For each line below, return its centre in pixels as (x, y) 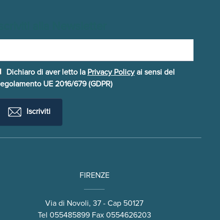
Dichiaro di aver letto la (47, 72)
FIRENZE (94, 176)
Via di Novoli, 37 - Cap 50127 (94, 204)
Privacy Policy (111, 72)
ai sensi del (155, 72)
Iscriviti (38, 112)
